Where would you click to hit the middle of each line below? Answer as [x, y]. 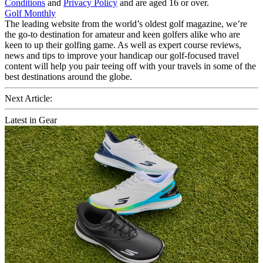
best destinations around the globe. [68, 76]
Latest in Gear [31, 120]
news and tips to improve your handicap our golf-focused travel [122, 55]
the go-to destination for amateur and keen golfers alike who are [122, 34]
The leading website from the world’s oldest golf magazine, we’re [126, 23]
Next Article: [28, 98]
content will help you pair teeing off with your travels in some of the [130, 66]
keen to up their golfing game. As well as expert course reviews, [123, 45]
